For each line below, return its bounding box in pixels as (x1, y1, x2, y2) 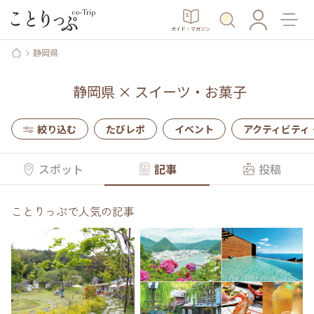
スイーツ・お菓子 (135, 81, 247, 102)
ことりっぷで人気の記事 (11, 203, 135, 219)
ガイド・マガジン (171, 25, 210, 32)
